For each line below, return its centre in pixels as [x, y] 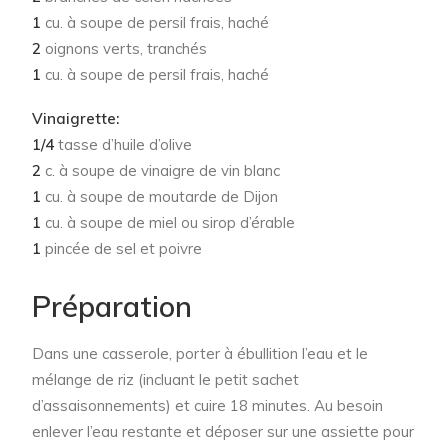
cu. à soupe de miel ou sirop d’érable [170, 223]
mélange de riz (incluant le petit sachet [165, 380]
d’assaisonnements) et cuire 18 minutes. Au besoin [207, 406]
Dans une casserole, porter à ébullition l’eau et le [200, 354]
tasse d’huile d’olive [125, 145]
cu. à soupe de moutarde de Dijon [161, 197]
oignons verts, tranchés [124, 49]
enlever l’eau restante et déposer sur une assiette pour [223, 432]
